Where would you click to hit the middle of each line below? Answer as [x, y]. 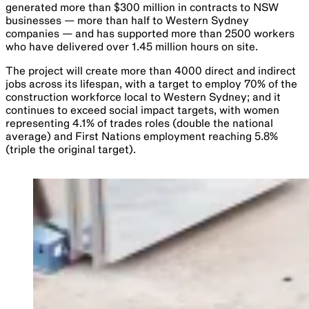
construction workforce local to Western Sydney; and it [143, 97]
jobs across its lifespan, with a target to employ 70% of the [151, 84]
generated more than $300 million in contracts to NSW [142, 7]
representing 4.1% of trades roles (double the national [139, 123]
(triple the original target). [71, 149]
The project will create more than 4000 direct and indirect [151, 71]
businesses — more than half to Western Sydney [127, 20]
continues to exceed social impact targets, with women [142, 110]
